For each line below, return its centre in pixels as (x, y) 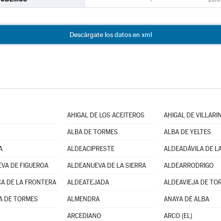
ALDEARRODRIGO (188, 166)
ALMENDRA (83, 199)
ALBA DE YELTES (187, 132)
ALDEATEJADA (88, 182)
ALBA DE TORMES (92, 132)
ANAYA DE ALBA (186, 199)
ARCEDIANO (84, 216)
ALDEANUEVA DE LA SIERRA (106, 166)
